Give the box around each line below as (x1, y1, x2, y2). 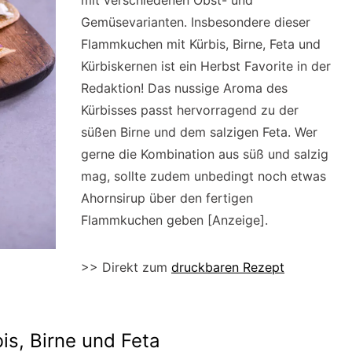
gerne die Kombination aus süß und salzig (81, 146, 328, 162)
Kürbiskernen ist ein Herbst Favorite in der (81, 58, 331, 74)
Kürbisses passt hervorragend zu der (81, 102, 299, 118)
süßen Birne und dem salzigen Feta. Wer (81, 124, 317, 140)
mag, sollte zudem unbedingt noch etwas (81, 168, 326, 184)
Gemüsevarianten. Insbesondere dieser (81, 14, 310, 30)
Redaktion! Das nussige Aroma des (81, 80, 288, 96)
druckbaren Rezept (171, 259, 284, 275)
